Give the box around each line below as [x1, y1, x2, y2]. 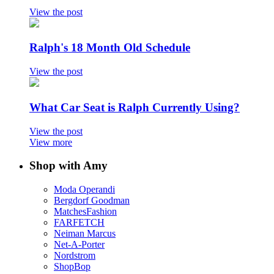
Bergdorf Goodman [54, 194, 130, 206]
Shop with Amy [29, 159, 108, 172]
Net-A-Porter [54, 239, 105, 250]
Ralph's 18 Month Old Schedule [29, 41, 190, 54]
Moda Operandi [54, 183, 115, 194]
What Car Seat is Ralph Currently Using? [29, 100, 240, 114]
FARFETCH [54, 217, 105, 228]
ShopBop [54, 261, 91, 272]
